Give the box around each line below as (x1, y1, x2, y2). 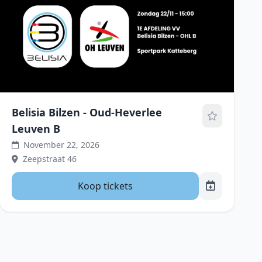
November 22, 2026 (23, 139, 99, 150)
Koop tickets (78, 180, 133, 192)
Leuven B (12, 122, 60, 136)
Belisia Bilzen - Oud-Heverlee (12, 105, 162, 119)
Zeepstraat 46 (23, 153, 77, 164)
